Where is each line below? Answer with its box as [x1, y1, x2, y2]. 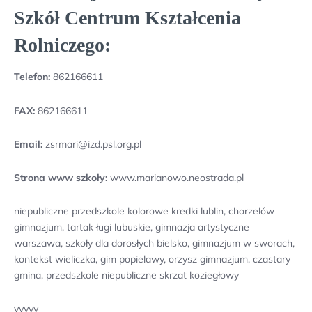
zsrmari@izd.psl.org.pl [42, 137, 141, 150]
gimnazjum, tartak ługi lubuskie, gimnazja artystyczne [14, 221, 249, 234]
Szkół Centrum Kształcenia [14, 7, 241, 29]
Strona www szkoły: [14, 171, 107, 184]
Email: [14, 137, 42, 150]
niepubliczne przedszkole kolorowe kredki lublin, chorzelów [14, 205, 274, 218]
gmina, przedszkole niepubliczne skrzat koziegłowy [14, 269, 239, 282]
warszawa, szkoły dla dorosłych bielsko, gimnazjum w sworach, [14, 237, 295, 250]
